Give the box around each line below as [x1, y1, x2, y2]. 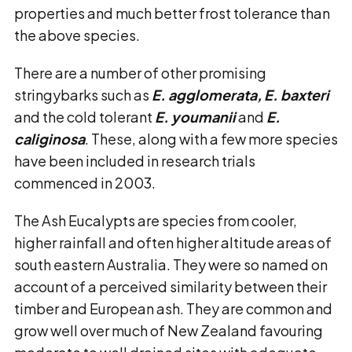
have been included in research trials [14, 152, 255, 170]
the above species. [14, 26, 140, 44]
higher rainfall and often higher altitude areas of [14, 233, 332, 251]
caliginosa [14, 130, 85, 148]
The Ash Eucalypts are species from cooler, [14, 211, 297, 229]
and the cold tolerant [14, 108, 155, 126]
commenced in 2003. [14, 174, 156, 192]
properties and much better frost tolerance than [14, 4, 330, 22]
